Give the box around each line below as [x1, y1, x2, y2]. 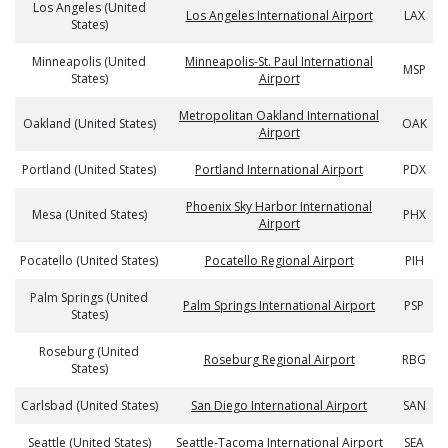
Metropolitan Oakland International [179, 107, 379, 124]
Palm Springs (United [30, 289, 148, 306]
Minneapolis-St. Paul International [185, 53, 373, 70]
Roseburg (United [39, 343, 139, 360]
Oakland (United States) [22, 115, 156, 132]
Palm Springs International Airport [183, 297, 375, 314]
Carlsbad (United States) [20, 397, 158, 414]
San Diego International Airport [191, 397, 367, 414]
